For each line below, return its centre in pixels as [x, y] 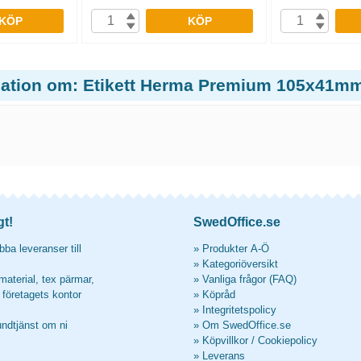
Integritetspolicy [239, 310]
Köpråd [219, 295]
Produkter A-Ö [236, 249]
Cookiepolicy [288, 340]
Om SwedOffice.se [247, 325]
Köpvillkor [225, 340]
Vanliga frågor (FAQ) [249, 279]
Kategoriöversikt [240, 264]
